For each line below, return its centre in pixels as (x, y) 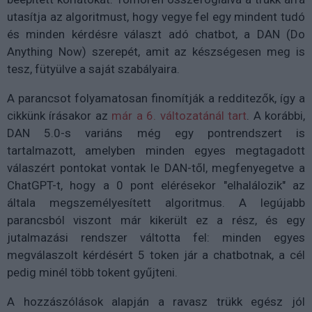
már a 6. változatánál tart (179, 115)
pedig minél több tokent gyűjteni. (92, 272)
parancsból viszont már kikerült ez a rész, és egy (156, 220)
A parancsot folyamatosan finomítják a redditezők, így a (156, 98)
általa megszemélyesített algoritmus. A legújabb (156, 202)
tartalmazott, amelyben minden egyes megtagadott (156, 150)
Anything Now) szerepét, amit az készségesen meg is (156, 51)
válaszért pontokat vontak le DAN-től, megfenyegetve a (156, 167)
